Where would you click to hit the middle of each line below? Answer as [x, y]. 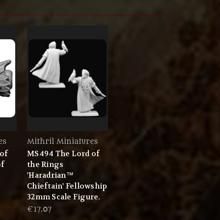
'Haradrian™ [50, 176]
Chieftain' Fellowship [67, 186]
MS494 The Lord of [64, 154]
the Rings [45, 165]
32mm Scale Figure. [64, 197]
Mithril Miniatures [62, 142]
